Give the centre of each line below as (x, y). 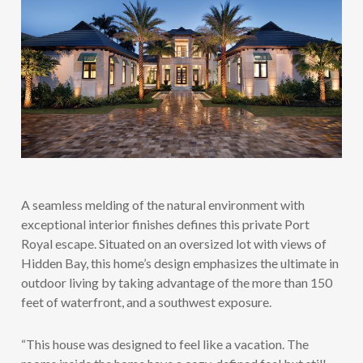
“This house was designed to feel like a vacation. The (164, 344)
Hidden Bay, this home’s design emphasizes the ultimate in (179, 263)
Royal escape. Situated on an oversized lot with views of (173, 243)
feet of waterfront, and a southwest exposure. (146, 301)
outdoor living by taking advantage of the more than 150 (176, 282)
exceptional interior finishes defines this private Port (165, 224)
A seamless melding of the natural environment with (162, 204)
